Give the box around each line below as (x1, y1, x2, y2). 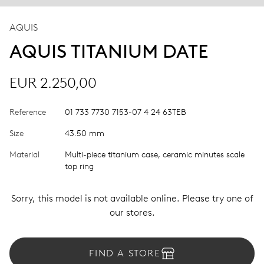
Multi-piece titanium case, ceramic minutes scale (65, 149, 245, 160)
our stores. (109, 206, 155, 218)
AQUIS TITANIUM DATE (9, 39, 209, 62)
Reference (9, 107, 46, 117)
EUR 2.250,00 (9, 74, 97, 91)
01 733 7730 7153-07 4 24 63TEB (65, 107, 186, 117)
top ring (65, 161, 94, 171)
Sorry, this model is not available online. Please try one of (11, 192, 253, 204)
